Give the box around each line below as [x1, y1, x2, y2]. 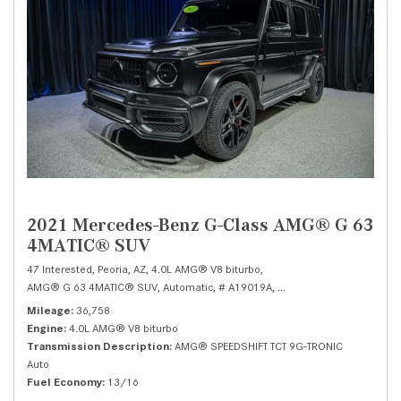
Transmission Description [27, 339, 169, 354]
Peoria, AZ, [98, 262, 149, 277]
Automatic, [163, 280, 216, 294]
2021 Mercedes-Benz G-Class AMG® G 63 [27, 214, 373, 236]
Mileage [27, 303, 71, 318]
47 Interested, [27, 262, 95, 277]
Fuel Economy [27, 375, 102, 389]
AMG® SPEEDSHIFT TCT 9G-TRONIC [175, 339, 343, 354]
